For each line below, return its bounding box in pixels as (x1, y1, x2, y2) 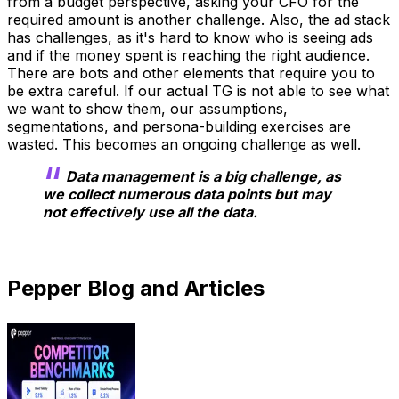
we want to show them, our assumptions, (7, 100, 288, 118)
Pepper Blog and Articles (7, 275, 265, 302)
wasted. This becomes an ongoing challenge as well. (7, 135, 361, 154)
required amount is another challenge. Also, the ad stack (7, 11, 390, 29)
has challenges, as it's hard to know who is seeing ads (7, 28, 373, 47)
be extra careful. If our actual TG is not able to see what (7, 82, 389, 101)
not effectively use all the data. (43, 203, 257, 222)
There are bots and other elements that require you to (7, 64, 375, 83)
